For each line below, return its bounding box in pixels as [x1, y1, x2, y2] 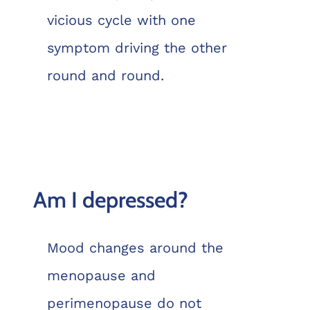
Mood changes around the [46, 239, 224, 256]
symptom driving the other [46, 39, 227, 56]
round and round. [46, 66, 164, 84]
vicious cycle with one [46, 11, 196, 28]
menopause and [46, 266, 156, 284]
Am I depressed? [33, 185, 188, 213]
